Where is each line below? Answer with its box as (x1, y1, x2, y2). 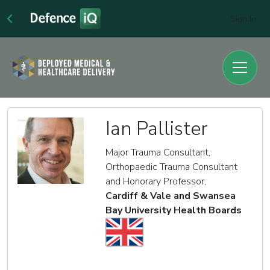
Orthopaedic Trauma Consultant (105, 160, 237, 174)
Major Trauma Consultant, (105, 146, 210, 159)
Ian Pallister (105, 116, 207, 142)
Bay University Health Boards (105, 204, 242, 217)
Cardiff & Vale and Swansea (105, 189, 236, 202)
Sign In (230, 13, 256, 25)
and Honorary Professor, (105, 175, 206, 188)
